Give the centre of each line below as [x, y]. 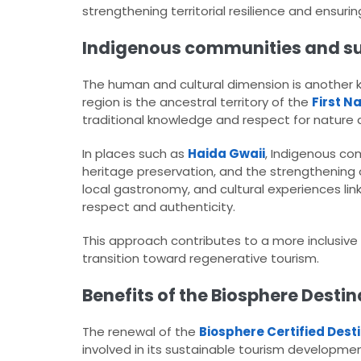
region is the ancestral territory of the [197, 102]
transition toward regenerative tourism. [201, 259]
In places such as [135, 154]
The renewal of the [141, 332]
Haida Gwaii [226, 154]
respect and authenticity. [159, 207]
